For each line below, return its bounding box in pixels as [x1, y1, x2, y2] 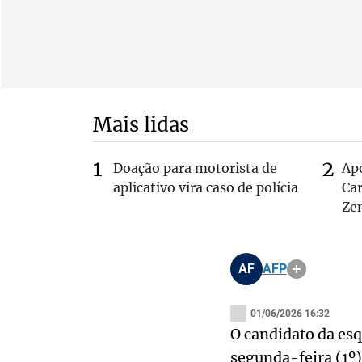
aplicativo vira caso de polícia [112, 179, 298, 196]
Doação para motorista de [112, 160, 277, 176]
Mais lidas [92, 112, 189, 137]
